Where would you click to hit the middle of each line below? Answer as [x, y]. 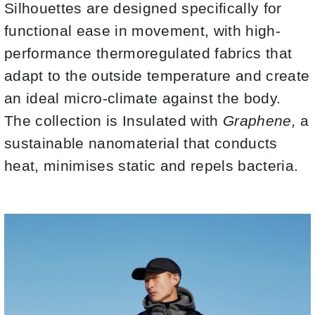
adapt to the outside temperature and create [157, 76]
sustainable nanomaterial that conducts [141, 143]
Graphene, [262, 121]
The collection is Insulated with [114, 121]
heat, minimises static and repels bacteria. [152, 166]
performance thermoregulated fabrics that [148, 53]
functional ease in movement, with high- [143, 31]
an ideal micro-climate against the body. [143, 98]
